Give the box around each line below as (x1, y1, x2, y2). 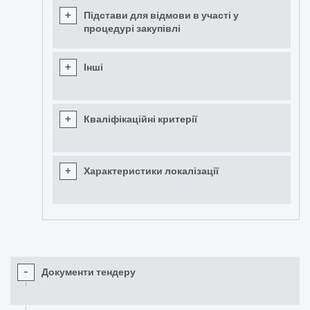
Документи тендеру (42, 266, 136, 278)
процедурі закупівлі (84, 23, 181, 35)
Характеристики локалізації (84, 165, 219, 177)
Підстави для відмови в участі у (84, 10, 239, 21)
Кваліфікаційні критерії (84, 113, 197, 125)
